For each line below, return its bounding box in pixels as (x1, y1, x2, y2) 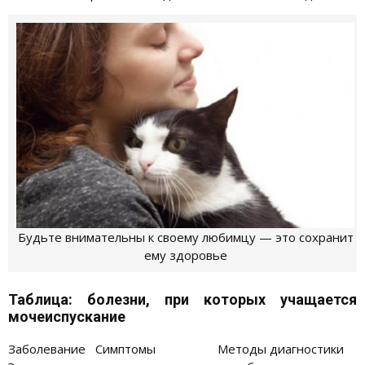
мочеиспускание (8, 307, 125, 325)
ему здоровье (143, 247, 227, 264)
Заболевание (8, 340, 86, 357)
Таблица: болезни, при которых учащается (8, 290, 357, 308)
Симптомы (95, 340, 156, 357)
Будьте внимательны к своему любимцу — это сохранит (17, 229, 354, 246)
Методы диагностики (218, 340, 344, 357)
